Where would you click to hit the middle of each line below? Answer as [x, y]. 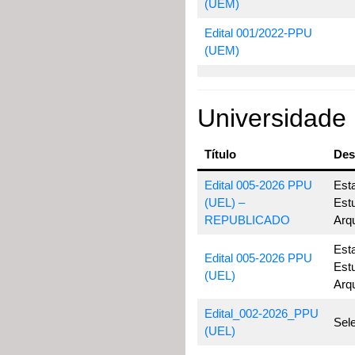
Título [220, 154]
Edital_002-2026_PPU [261, 313]
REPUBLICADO [247, 220]
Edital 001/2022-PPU [258, 33]
